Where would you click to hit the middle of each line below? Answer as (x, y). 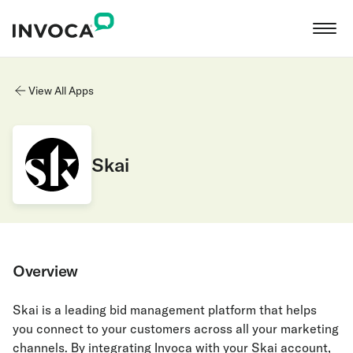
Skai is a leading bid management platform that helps (165, 310)
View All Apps (61, 91)
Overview (45, 271)
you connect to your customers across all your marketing (176, 329)
